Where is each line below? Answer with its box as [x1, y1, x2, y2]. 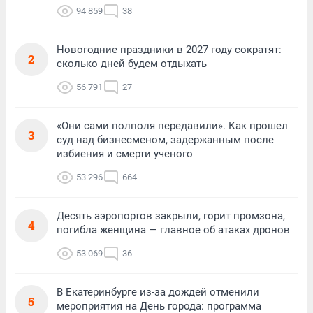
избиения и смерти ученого [57, 147, 193, 160]
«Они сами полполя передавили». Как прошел [57, 119, 288, 132]
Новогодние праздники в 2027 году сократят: [57, 43, 282, 56]
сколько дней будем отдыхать [57, 57, 207, 70]
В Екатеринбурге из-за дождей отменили [57, 285, 259, 298]
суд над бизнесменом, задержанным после [57, 133, 274, 146]
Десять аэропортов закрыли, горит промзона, [57, 209, 285, 222]
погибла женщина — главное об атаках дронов [57, 223, 290, 236]
